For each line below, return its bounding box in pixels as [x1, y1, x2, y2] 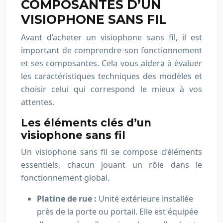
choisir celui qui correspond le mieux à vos [21, 84, 202, 95]
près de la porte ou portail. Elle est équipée [37, 206, 198, 217]
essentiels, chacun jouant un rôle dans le [21, 159, 202, 170]
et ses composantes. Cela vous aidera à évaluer [21, 58, 202, 69]
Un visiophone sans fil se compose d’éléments [21, 146, 202, 157]
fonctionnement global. [21, 172, 110, 183]
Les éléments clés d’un [21, 116, 151, 129]
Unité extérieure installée [99, 193, 193, 204]
